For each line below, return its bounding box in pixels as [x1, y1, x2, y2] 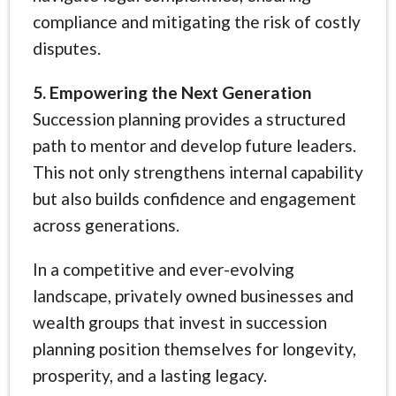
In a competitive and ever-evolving [32, 258, 294, 279]
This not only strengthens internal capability [32, 161, 363, 182]
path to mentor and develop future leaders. [32, 134, 356, 156]
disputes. [32, 37, 101, 58]
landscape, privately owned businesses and [32, 285, 354, 306]
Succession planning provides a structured [32, 108, 346, 129]
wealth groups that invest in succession [32, 311, 327, 332]
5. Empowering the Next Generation [32, 81, 312, 103]
